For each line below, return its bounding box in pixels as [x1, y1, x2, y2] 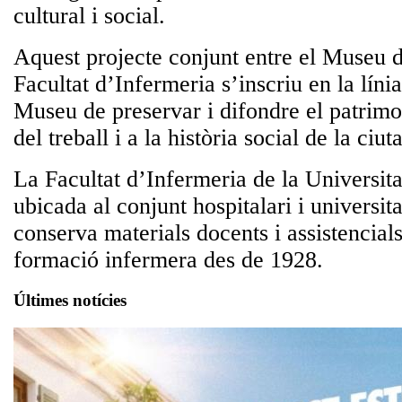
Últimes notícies [13, 290, 127, 310]
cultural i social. [13, 3, 165, 30]
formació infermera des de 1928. [13, 247, 323, 274]
